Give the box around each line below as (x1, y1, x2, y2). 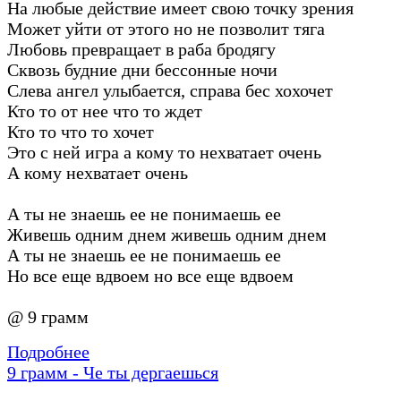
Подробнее (7, 341, 90, 362)
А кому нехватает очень (7, 162, 188, 183)
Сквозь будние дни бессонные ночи (7, 59, 277, 80)
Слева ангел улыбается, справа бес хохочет (7, 80, 333, 100)
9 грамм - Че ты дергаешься (7, 362, 218, 382)
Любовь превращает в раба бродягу (7, 38, 276, 59)
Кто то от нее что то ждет (7, 100, 202, 121)
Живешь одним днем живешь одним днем (7, 224, 327, 244)
